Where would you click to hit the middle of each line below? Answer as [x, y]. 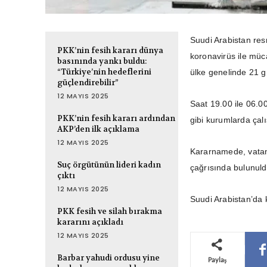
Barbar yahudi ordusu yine [108, 258]
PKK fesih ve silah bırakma [110, 212]
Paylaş [218, 260]
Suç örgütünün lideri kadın [109, 165]
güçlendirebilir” [88, 83]
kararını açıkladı [90, 222]
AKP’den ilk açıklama [98, 129]
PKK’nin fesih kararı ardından [116, 119]
